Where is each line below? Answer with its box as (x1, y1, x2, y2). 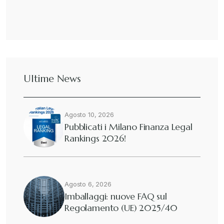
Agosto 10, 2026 (64, 110, 114, 118)
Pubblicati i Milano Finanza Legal (64, 121, 192, 132)
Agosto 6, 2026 (64, 180, 111, 188)
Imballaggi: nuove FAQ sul (64, 190, 167, 202)
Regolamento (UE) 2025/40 (64, 202, 178, 213)
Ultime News (23, 72, 81, 85)
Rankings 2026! (64, 132, 126, 144)
